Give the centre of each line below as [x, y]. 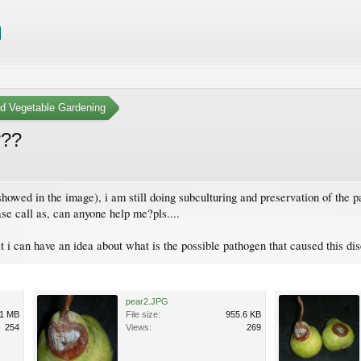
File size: [143, 314]
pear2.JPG [147, 301]
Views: [139, 327]
